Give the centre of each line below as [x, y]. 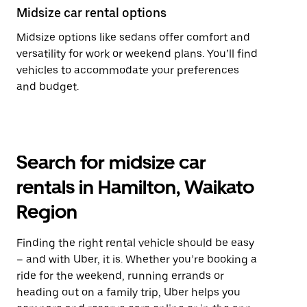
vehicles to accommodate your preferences [128, 70]
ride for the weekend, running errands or [120, 276]
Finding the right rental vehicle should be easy [135, 243]
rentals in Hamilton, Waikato [135, 187]
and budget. [48, 87]
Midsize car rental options [91, 13]
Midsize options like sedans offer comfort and [133, 37]
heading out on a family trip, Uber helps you [128, 292]
